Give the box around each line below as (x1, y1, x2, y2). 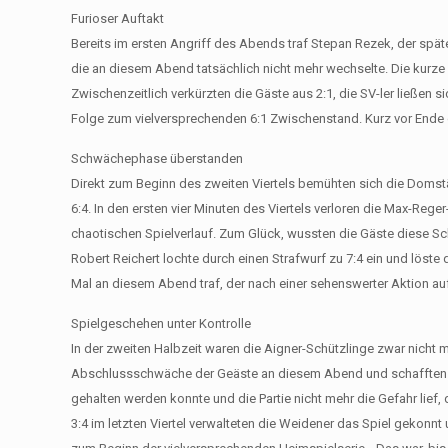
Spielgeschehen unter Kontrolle (71, 316, 252, 331)
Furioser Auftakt (71, 11, 165, 26)
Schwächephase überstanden (71, 151, 244, 166)
